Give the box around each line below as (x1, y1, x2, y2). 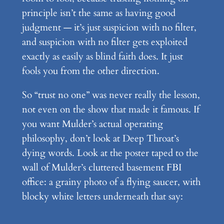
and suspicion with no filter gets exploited (21, 35, 187, 48)
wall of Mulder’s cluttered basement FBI (21, 160, 181, 174)
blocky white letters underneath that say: (21, 189, 183, 203)
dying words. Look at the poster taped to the (21, 146, 198, 159)
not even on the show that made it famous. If (21, 102, 199, 116)
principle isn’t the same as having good (21, 6, 175, 19)
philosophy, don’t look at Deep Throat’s (21, 131, 179, 145)
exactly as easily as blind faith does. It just (21, 49, 183, 63)
